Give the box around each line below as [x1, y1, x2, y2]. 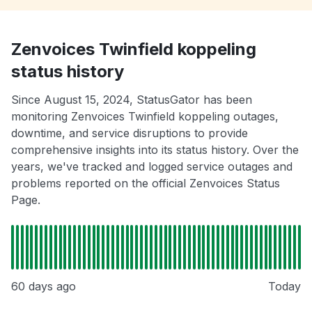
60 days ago [11, 279, 76, 294]
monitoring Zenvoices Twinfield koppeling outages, [11, 109, 279, 124]
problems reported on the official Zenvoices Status [11, 176, 280, 191]
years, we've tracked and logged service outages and [11, 159, 292, 174]
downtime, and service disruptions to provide [11, 126, 248, 141]
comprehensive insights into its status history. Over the [11, 143, 299, 157]
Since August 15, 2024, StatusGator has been [11, 93, 252, 107]
